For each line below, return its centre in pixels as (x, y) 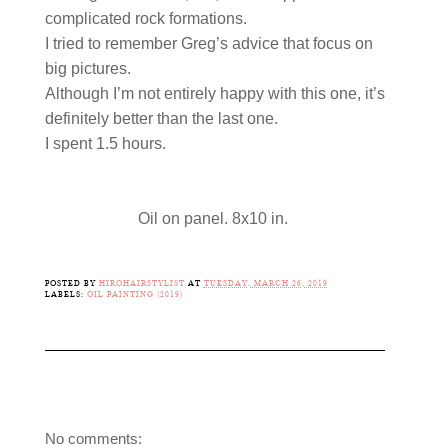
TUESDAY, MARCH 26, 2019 (265, 283)
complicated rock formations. (147, 18)
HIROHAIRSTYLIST (141, 283)
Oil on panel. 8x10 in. (215, 218)
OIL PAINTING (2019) (134, 294)
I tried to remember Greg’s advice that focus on (208, 43)
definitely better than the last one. (163, 118)
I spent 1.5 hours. (107, 143)
